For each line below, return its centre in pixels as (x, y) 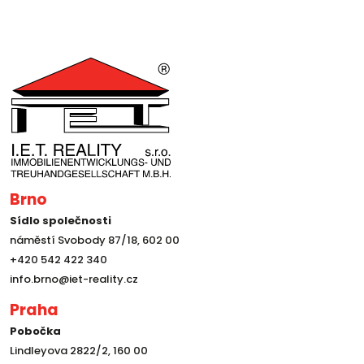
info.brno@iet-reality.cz (74, 279)
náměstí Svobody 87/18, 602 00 (95, 240)
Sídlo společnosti (61, 221)
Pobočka (35, 331)
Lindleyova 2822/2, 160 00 (79, 351)
